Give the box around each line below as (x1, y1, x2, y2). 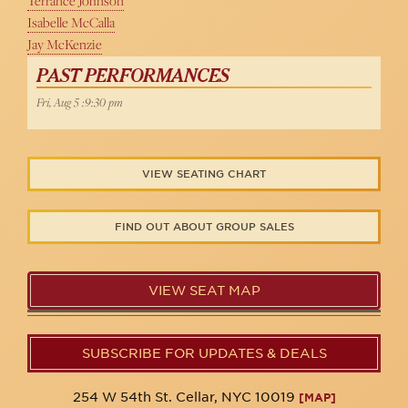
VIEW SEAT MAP (148, 283, 260, 299)
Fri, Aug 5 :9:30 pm (36, 94, 123, 111)
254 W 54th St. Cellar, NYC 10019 (72, 390, 299, 405)
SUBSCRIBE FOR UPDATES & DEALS (81, 346, 327, 362)
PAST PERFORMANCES (36, 66, 229, 87)
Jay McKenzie (27, 35, 102, 55)
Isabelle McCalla (27, 13, 115, 33)
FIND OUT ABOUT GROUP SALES (114, 220, 294, 234)
